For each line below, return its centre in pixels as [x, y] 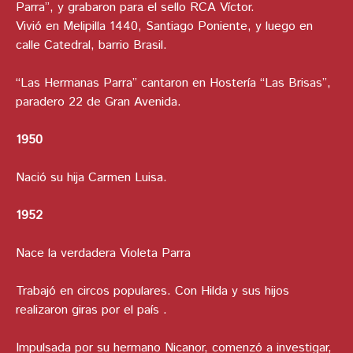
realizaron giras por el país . [91, 310]
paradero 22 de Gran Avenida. [98, 102]
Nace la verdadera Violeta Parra [105, 254]
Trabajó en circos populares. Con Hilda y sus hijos [152, 292]
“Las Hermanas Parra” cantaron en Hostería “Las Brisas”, [173, 84]
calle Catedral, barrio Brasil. [91, 46]
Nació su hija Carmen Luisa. [91, 178]
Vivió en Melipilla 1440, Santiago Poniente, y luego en [164, 27]
